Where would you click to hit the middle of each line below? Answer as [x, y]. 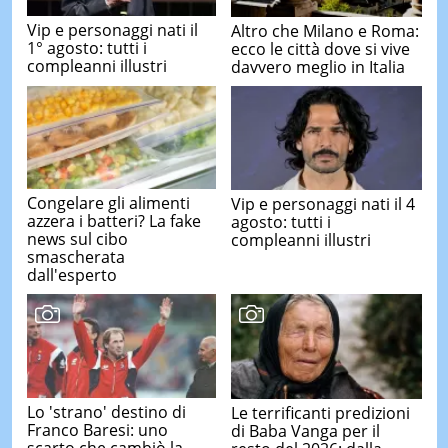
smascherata [75, 257]
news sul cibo [77, 239]
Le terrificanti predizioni [320, 412]
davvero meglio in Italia [318, 66]
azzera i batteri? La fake [113, 221]
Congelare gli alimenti [108, 203]
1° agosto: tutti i [86, 48]
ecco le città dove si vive [320, 48]
